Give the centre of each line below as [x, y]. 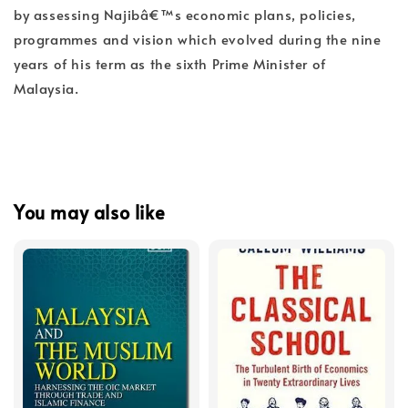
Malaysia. [46, 87]
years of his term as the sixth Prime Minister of [170, 63]
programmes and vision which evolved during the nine [198, 38]
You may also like [90, 213]
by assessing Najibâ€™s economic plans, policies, [185, 14]
